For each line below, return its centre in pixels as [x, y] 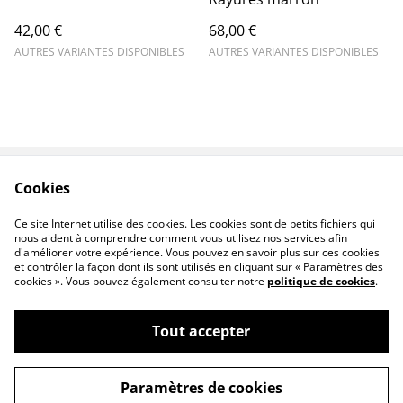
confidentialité [128, 232]
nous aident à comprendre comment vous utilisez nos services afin [181, 238]
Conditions [275, 198]
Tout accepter [201, 331]
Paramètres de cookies [201, 388]
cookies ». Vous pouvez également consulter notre [141, 281]
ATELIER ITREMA [123, 358]
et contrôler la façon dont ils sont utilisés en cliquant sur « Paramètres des [199, 267]
